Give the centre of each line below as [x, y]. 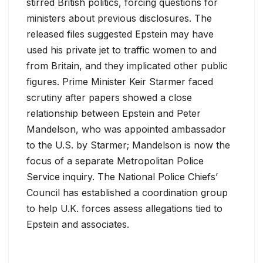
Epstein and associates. [78, 224]
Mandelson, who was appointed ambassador [126, 129]
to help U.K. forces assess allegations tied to [124, 208]
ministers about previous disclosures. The [119, 18]
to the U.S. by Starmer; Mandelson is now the [128, 145]
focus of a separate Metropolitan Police [115, 161]
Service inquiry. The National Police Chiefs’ [122, 176]
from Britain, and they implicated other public [127, 65]
